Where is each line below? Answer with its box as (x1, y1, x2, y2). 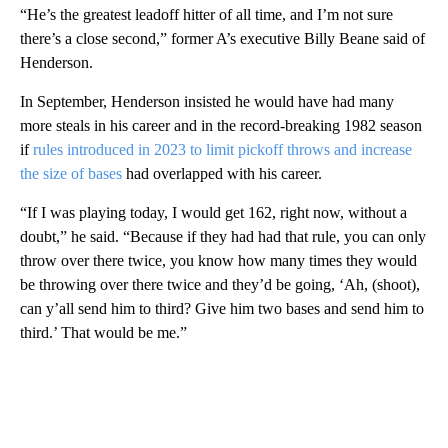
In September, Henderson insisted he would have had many (20, 92, 394, 110)
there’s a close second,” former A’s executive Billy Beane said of (20, 29, 425, 47)
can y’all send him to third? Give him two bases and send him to (20, 299, 424, 317)
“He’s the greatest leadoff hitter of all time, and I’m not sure (20, 5, 393, 23)
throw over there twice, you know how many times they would (20, 251, 417, 269)
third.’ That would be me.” (20, 323, 187, 341)
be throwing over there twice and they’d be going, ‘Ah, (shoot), (20, 275, 420, 293)
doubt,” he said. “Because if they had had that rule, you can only (20, 227, 426, 245)
